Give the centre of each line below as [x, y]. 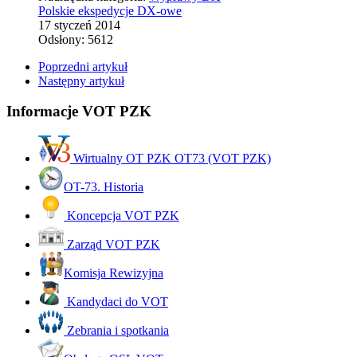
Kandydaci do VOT [116, 302]
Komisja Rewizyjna [114, 273]
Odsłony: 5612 [76, 39]
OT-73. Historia [104, 187]
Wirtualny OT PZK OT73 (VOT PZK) [171, 159]
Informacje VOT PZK [79, 112]
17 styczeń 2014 [79, 25]
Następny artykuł [81, 80]
